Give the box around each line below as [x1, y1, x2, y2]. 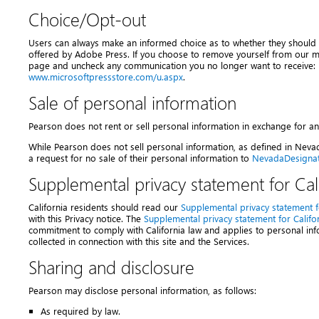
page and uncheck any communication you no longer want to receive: [28, 59, 315, 71]
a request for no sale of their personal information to [28, 152, 252, 164]
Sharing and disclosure [28, 255, 194, 278]
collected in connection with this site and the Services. [28, 235, 249, 247]
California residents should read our [28, 201, 181, 213]
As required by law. [41, 305, 120, 317]
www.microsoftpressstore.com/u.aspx [28, 70, 183, 83]
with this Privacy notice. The [28, 212, 144, 224]
